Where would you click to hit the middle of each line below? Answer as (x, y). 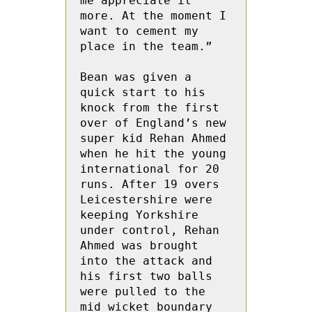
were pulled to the (143, 291)
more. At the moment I (153, 16)
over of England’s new (153, 123)
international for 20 (150, 169)
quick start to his (143, 92)
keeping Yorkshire (139, 215)
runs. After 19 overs (150, 184)
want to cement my (139, 31)
